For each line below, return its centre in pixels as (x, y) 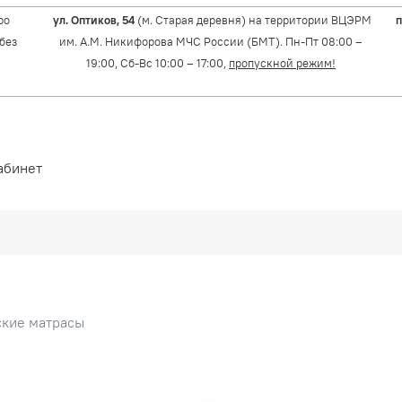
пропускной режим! (282, 63)
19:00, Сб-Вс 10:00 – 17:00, (157, 63)
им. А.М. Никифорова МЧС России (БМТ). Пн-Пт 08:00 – (211, 41)
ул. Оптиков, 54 (94, 20)
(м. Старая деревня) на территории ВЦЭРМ (253, 20)
